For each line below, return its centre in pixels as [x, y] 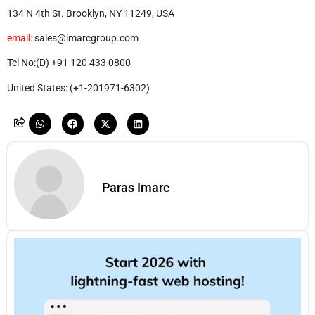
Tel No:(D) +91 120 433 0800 [69, 63]
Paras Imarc [136, 187]
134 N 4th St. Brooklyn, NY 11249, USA [91, 13]
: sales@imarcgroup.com [84, 38]
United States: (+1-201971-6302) [78, 88]
